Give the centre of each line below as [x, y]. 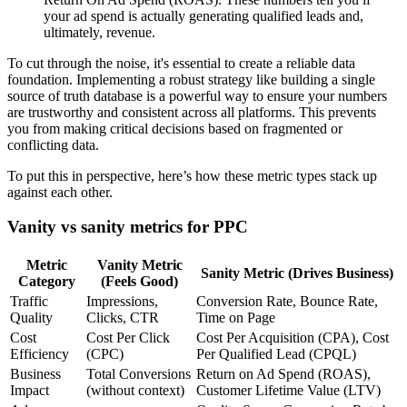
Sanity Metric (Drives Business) [297, 273]
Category [46, 282]
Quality [31, 318]
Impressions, [122, 302]
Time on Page [236, 318]
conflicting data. [53, 144]
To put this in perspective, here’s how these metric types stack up [192, 175]
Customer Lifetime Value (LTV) [288, 391]
